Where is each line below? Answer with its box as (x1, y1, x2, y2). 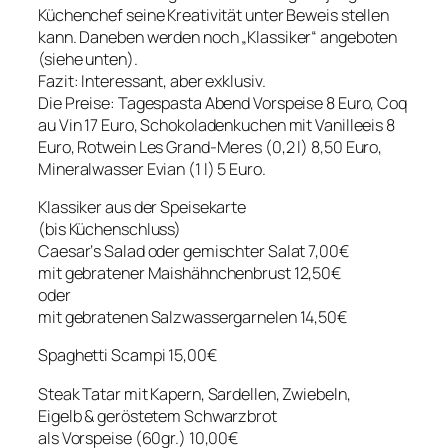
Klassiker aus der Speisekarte (38, 196, 247, 219)
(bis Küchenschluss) (38, 218, 182, 241)
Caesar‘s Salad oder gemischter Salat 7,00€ (38, 240, 349, 263)
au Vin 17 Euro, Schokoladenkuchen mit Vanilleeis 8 (38, 113, 395, 136)
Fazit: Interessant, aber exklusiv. (38, 69, 266, 92)
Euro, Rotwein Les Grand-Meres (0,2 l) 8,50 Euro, (38, 135, 383, 158)
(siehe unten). (38, 47, 138, 70)
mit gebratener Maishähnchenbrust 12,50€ (38, 262, 342, 285)
